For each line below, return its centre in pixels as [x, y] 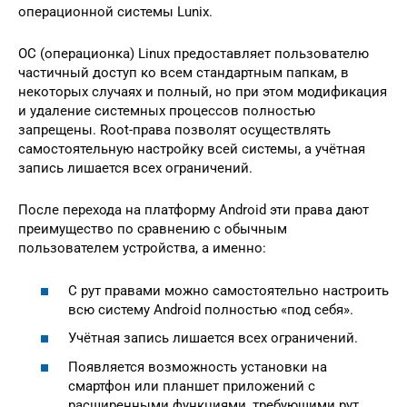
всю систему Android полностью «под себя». [211, 309]
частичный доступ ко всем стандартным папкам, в [184, 73]
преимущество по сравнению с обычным [153, 229]
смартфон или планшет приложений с [192, 386]
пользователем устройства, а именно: [142, 248]
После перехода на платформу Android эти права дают [194, 210]
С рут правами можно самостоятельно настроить [228, 290]
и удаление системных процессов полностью [167, 111]
